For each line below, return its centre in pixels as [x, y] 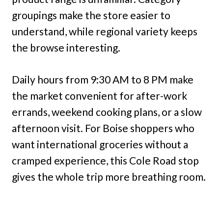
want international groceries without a [100, 144]
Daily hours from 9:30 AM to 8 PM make [103, 80]
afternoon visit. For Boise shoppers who [103, 128]
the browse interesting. [66, 48]
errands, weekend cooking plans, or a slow [107, 112]
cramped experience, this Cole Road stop [105, 161]
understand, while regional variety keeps [105, 31]
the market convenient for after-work [99, 96]
